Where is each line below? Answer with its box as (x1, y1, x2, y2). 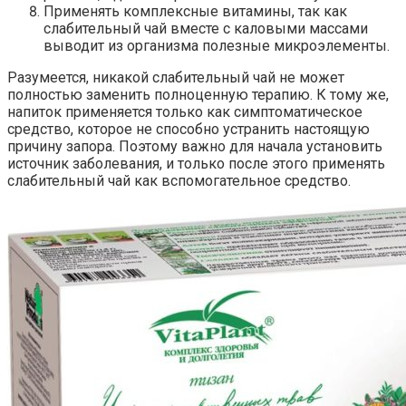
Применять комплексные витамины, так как (43, 2, 347, 20)
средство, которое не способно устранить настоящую (7, 120, 370, 138)
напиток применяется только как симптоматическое (7, 102, 362, 121)
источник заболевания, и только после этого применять (7, 154, 385, 172)
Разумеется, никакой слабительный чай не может (7, 68, 344, 86)
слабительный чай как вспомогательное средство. (7, 171, 351, 189)
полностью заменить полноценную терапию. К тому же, (7, 85, 389, 103)
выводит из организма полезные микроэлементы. (43, 36, 390, 54)
